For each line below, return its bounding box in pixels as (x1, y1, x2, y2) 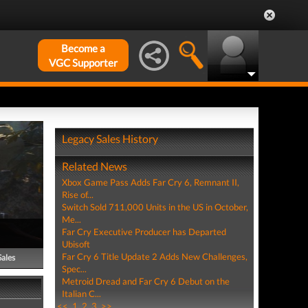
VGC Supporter (49, 56, 118, 69)
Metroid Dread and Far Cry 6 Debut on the (61, 276, 230, 287)
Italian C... (61, 288, 101, 299)
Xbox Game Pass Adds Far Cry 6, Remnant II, (61, 177, 239, 188)
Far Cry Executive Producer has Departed (61, 226, 226, 237)
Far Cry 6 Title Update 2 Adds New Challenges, (61, 251, 247, 262)
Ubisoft (61, 239, 90, 250)
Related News (61, 159, 127, 173)
